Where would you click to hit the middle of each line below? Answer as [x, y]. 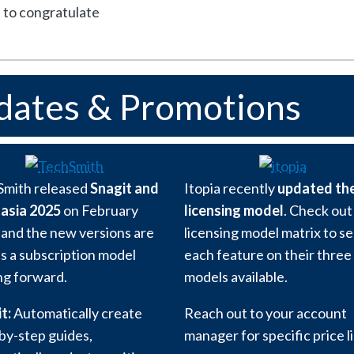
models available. [236, 276]
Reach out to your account [265, 313]
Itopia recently [231, 188]
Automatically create [77, 313]
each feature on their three [268, 254]
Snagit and [124, 188]
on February [100, 210]
